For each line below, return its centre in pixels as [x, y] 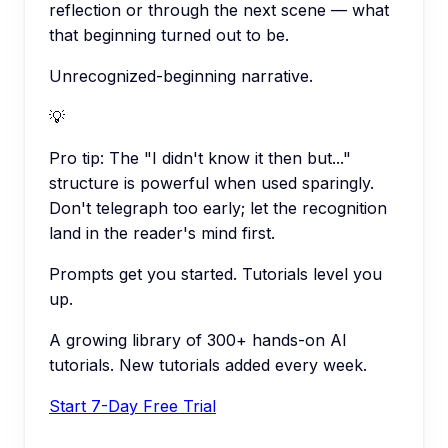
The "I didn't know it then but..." [230, 157]
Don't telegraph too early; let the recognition [218, 207]
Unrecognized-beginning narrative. [181, 75]
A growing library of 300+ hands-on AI [198, 339]
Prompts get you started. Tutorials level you [215, 273]
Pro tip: [76, 157]
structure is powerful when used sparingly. [211, 182]
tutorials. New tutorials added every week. [208, 364]
